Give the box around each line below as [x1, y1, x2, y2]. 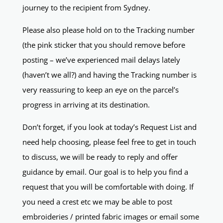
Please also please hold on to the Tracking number [22, 25, 195, 35]
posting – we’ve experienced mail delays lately [22, 55, 180, 65]
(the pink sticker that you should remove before [22, 40, 185, 50]
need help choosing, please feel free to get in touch [22, 137, 196, 147]
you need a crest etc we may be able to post [22, 197, 172, 207]
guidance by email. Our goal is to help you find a [22, 167, 188, 177]
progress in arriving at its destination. [22, 100, 150, 110]
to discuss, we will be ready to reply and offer [22, 152, 178, 162]
